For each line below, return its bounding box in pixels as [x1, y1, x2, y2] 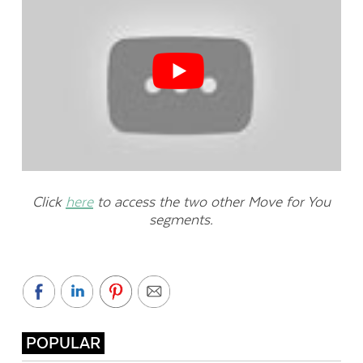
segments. [149, 211, 214, 228]
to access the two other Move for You [92, 193, 331, 210]
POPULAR [25, 334, 100, 353]
